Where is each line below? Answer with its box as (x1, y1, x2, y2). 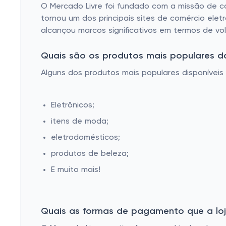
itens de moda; (51, 118, 108, 126)
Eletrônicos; (51, 101, 94, 109)
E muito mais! (51, 166, 100, 174)
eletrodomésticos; (51, 134, 120, 142)
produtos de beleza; (51, 150, 129, 158)
